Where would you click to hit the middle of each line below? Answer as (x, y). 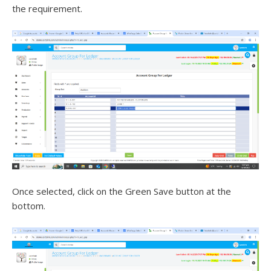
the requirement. (47, 9)
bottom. (29, 205)
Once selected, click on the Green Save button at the (122, 191)
